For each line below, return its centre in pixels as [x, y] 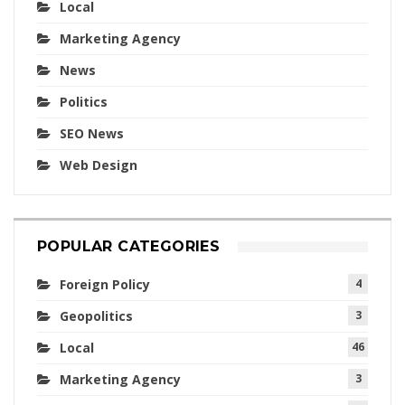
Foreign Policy [105, 285]
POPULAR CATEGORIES [129, 247]
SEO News [92, 134]
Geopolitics [96, 316]
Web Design [99, 165]
